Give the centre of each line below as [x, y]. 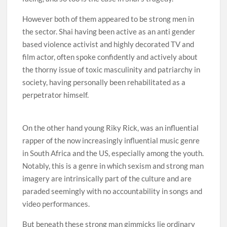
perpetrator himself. [56, 94]
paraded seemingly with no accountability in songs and [112, 191]
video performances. [56, 203]
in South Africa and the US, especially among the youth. [113, 153]
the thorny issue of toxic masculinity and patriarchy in [111, 69]
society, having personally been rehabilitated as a [104, 82]
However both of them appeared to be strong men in [108, 18]
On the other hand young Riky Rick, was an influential [111, 127]
